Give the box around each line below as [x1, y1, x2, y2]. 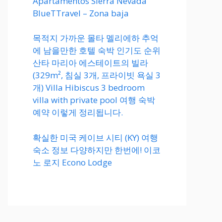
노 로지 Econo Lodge [33, 156, 112, 168]
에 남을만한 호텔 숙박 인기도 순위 [33, 45, 161, 56]
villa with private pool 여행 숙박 [33, 94, 155, 106]
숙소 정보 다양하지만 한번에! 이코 [33, 144, 161, 156]
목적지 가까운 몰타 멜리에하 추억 [33, 32, 159, 44]
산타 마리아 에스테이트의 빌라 [33, 57, 148, 68]
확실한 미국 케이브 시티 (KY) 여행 [33, 131, 158, 143]
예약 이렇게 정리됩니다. [33, 107, 123, 118]
